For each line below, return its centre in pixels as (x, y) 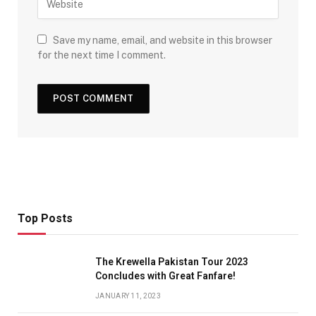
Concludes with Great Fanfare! (165, 276)
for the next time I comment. (102, 55)
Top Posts (45, 218)
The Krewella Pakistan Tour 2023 (172, 262)
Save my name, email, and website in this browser (163, 40)
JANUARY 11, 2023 (128, 296)
